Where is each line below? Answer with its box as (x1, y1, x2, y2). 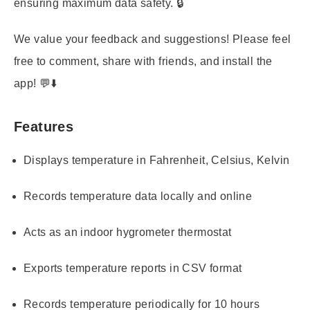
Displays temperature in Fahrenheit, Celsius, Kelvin (24, 154, 290, 166)
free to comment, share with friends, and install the (14, 55, 273, 67)
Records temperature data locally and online (24, 190, 253, 202)
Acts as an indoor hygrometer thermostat (24, 226, 232, 238)
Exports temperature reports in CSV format (24, 262, 242, 274)
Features (14, 119, 74, 134)
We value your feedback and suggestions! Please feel (14, 33, 291, 45)
